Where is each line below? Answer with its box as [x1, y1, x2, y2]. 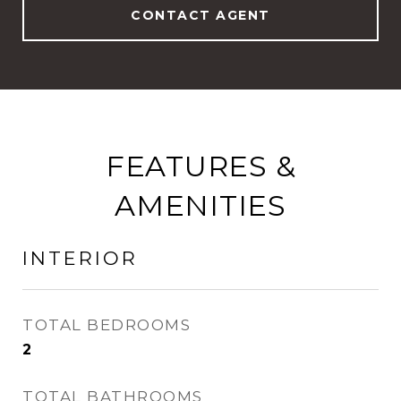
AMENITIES [115, 188, 286, 223]
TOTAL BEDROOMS [22, 316, 191, 334]
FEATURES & [105, 149, 296, 183]
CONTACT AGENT [131, 7, 270, 23]
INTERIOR [22, 247, 138, 269]
